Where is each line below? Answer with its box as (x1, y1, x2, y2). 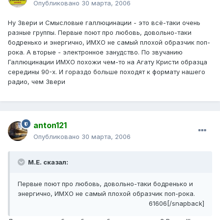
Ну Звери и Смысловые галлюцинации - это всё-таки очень (8, 19, 200, 27)
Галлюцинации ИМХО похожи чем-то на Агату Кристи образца (8, 58, 207, 66)
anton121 (33, 120, 67, 131)
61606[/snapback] (149, 199, 204, 208)
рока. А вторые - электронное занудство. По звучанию (8, 48, 183, 56)
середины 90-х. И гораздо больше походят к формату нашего (8, 68, 205, 76)
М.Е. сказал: (27, 158, 68, 166)
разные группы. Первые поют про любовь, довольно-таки (8, 28, 192, 37)
